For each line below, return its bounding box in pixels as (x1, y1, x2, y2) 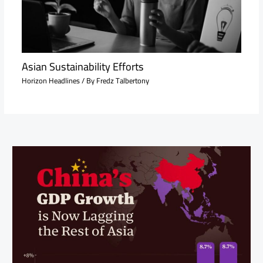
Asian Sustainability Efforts (21, 56, 144, 76)
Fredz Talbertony (96, 73, 149, 88)
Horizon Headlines (21, 73, 80, 88)
